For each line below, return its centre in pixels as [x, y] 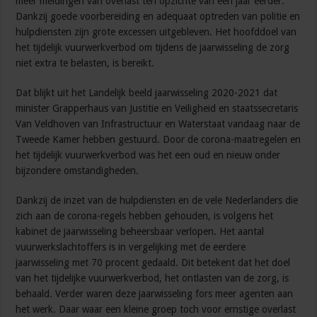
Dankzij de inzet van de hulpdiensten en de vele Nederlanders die [157, 201]
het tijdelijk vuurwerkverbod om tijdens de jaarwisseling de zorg [153, 48]
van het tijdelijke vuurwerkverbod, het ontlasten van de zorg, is [152, 278]
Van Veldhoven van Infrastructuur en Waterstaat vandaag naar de [158, 124]
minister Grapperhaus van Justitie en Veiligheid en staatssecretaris [157, 109]
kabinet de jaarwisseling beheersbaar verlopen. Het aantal [140, 232]
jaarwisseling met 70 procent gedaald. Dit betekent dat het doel [153, 263]
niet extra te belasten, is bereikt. [85, 63]
